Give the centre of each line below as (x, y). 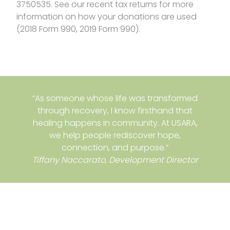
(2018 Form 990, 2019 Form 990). (78, 29)
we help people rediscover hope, (115, 135)
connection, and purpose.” (115, 147)
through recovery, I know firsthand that (115, 110)
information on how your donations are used (107, 17)
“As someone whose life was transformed (115, 98)
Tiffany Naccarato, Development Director (115, 160)
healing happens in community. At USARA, (115, 123)
